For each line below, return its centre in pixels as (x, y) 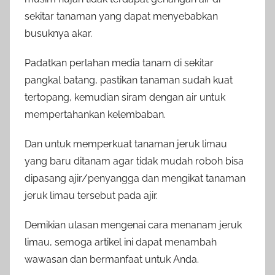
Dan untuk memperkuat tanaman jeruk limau (126, 144)
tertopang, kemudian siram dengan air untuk (125, 98)
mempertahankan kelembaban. (95, 115)
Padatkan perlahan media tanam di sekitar (119, 63)
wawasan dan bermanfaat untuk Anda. (112, 260)
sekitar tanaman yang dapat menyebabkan (121, 17)
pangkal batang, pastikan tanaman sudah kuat (129, 80)
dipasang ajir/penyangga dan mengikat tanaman (135, 179)
